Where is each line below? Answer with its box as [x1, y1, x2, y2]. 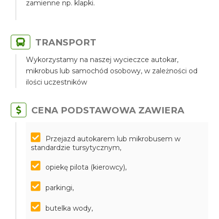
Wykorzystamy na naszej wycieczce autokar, [26, 55, 179, 64]
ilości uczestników [26, 78, 88, 87]
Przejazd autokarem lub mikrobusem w [45, 134, 181, 143]
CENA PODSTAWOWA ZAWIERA [31, 105, 185, 116]
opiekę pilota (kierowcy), [45, 163, 127, 172]
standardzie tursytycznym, [31, 143, 122, 152]
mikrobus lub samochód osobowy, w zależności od [26, 66, 198, 75]
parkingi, [45, 183, 74, 192]
